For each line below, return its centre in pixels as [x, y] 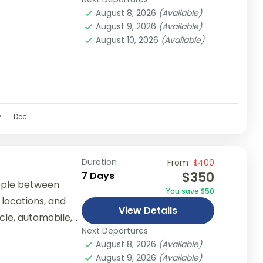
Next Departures [114, 230]
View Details [148, 210]
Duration [99, 162]
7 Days [98, 176]
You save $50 [190, 191]
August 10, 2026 [128, 40]
